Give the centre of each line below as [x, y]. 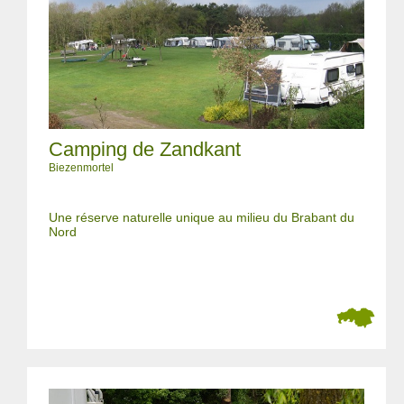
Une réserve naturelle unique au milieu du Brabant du [202, 217]
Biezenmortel [81, 168]
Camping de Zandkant [145, 149]
